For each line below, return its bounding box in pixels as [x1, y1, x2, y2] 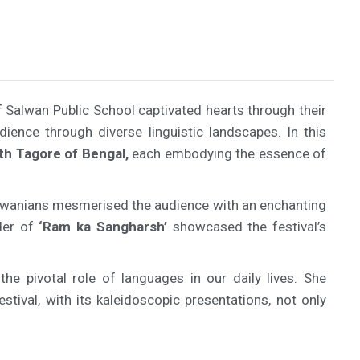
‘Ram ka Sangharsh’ [39, 219, 167, 235]
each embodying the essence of [128, 145, 327, 162]
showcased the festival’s [166, 219, 327, 235]
